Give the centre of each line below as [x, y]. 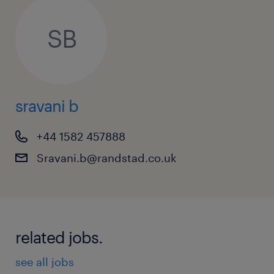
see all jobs [45, 261]
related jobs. [59, 237]
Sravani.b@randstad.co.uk [107, 157]
